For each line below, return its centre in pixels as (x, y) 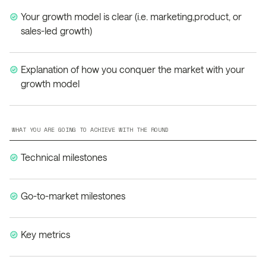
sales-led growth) (57, 31)
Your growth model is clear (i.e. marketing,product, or (132, 16)
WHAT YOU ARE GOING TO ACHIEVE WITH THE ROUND (90, 130)
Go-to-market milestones (73, 196)
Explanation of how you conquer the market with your (133, 69)
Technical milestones (64, 157)
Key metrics (46, 234)
